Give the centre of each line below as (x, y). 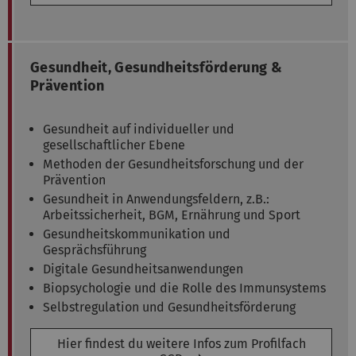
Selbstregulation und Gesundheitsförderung (169, 307)
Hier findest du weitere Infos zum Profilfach (181, 343)
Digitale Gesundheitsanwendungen (143, 269)
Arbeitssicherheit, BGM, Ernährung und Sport (172, 215)
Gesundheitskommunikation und (137, 234)
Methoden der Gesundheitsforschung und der (173, 164)
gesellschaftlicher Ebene (114, 145)
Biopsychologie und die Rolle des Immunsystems (184, 288)
